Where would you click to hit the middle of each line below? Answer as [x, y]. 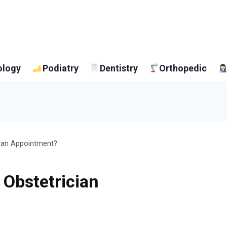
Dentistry [119, 68]
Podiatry [60, 68]
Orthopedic [183, 68]
